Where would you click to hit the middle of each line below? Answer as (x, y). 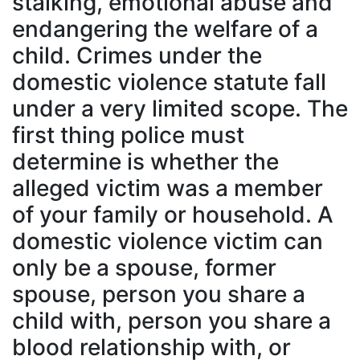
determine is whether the (145, 162)
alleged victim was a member (168, 188)
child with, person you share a (172, 321)
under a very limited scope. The (180, 108)
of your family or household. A (173, 215)
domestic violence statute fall (169, 82)
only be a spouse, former (144, 268)
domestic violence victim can (168, 241)
